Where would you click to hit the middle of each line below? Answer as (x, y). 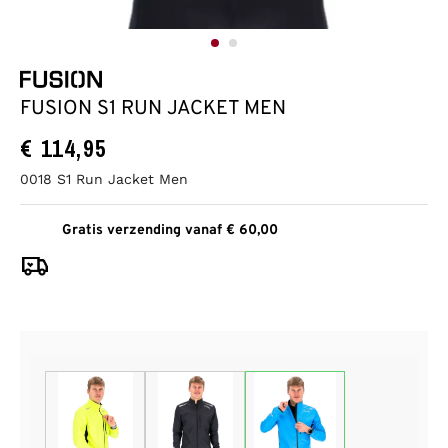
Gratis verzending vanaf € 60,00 (170, 230)
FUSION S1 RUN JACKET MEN (153, 108)
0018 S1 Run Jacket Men (104, 178)
